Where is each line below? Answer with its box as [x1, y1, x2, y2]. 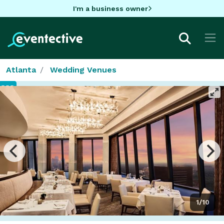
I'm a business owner [72, 4, 148, 12]
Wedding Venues [50, 64, 116, 74]
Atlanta [6, 64, 36, 74]
